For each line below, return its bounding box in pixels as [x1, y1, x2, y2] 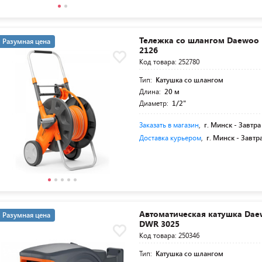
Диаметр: [139, 98, 171, 108]
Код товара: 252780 [139, 57, 200, 67]
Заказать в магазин [139, 120, 199, 130]
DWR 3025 [139, 218, 180, 230]
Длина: [139, 87, 163, 96]
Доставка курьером [139, 133, 202, 143]
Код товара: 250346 [139, 230, 200, 240]
